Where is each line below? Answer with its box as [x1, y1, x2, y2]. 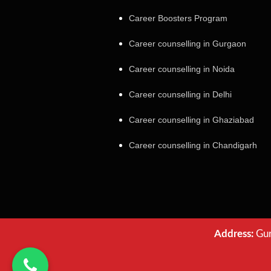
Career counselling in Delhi [129, 90, 232, 100]
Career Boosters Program [129, 13, 227, 24]
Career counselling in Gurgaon [129, 39, 246, 49]
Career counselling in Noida [129, 64, 235, 74]
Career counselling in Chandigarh [129, 140, 257, 151]
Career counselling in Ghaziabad [129, 115, 254, 125]
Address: [214, 229, 253, 240]
